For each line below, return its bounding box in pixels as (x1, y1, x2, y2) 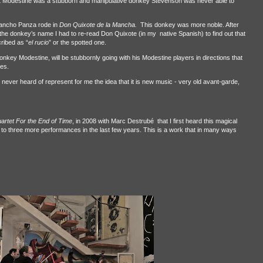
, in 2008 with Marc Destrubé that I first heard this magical (72, 117, 237, 124)
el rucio (28, 38, 49, 46)
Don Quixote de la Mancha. (59, 21, 137, 28)
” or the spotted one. (48, 38, 106, 46)
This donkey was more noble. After (140, 21, 239, 28)
